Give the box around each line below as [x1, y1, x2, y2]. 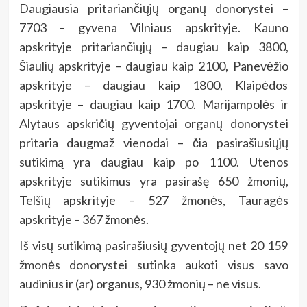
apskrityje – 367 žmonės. [19, 212, 149, 228]
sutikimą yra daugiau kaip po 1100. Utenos [19, 154, 288, 170]
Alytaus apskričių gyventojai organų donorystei [19, 116, 288, 132]
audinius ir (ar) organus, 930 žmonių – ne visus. [19, 276, 261, 292]
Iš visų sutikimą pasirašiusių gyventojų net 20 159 [19, 238, 288, 254]
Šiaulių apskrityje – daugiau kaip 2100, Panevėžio [19, 58, 288, 74]
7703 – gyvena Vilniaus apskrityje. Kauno [19, 20, 288, 36]
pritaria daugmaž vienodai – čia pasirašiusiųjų [19, 135, 288, 151]
